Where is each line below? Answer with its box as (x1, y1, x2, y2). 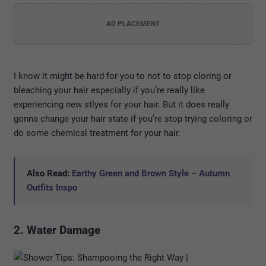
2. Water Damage (14, 223, 100, 237)
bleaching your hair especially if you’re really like (14, 84, 205, 96)
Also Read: (27, 167, 72, 179)
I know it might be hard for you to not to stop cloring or (14, 70, 232, 81)
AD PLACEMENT (106, 19, 160, 28)
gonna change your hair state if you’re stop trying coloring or (14, 113, 252, 124)
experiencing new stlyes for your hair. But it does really (14, 99, 229, 110)
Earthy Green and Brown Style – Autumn (72, 167, 230, 179)
